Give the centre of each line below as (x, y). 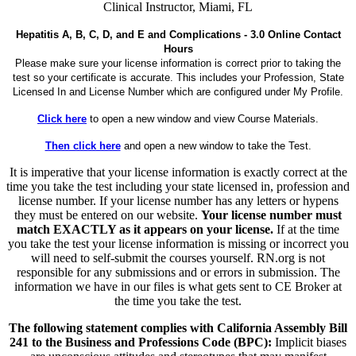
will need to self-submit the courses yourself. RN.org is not (178, 257)
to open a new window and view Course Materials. (203, 118)
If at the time (306, 229)
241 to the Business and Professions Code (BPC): (141, 342)
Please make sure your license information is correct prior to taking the (178, 63)
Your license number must (271, 215)
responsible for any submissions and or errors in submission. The (178, 272)
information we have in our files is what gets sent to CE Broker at (178, 286)
